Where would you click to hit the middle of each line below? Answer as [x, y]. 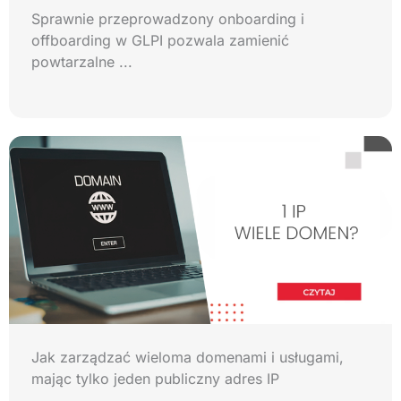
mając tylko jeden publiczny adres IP [155, 379]
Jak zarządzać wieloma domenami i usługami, [188, 358]
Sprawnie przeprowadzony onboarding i [168, 19]
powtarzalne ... [82, 62]
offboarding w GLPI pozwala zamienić [160, 41]
